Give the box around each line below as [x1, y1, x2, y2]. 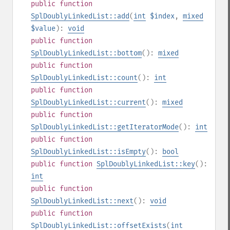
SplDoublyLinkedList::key [97, 160, 195, 168]
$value [31, 24, 55, 33]
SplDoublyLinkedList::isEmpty [31, 147, 146, 156]
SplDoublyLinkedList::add [31, 12, 129, 21]
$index [150, 12, 175, 21]
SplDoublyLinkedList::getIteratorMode [31, 123, 179, 131]
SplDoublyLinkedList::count [31, 73, 138, 82]
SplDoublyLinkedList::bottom [31, 49, 142, 57]
